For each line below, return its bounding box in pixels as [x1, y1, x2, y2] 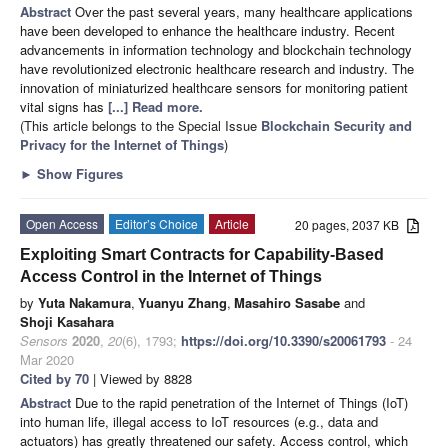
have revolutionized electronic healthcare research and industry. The [20, 59, 414, 79]
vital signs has [20, 97, 108, 117]
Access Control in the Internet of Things [20, 268, 322, 286]
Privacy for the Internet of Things [20, 135, 224, 155]
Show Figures [33, 164, 123, 184]
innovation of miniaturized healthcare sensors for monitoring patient [20, 78, 408, 98]
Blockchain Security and [261, 116, 412, 136]
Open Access [26, 215, 98, 233]
